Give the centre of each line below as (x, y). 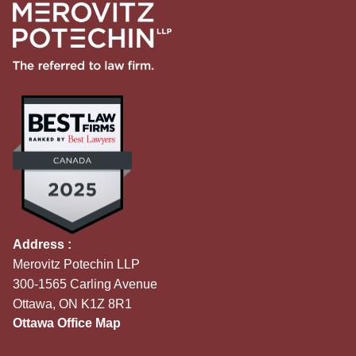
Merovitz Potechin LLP (76, 265)
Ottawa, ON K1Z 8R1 (72, 304)
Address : (42, 245)
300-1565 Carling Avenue (85, 284)
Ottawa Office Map (67, 323)
